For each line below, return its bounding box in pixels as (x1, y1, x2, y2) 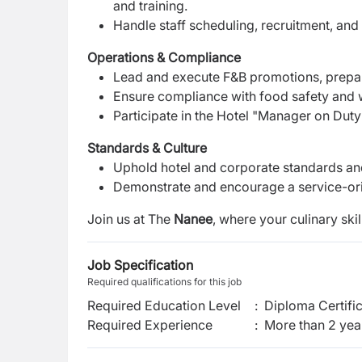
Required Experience (87, 317, 213, 333)
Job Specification (87, 257, 193, 273)
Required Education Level (87, 297, 241, 314)
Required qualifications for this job (87, 276, 242, 288)
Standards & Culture (87, 140, 207, 156)
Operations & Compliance (87, 49, 241, 65)
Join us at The (87, 211, 174, 227)
